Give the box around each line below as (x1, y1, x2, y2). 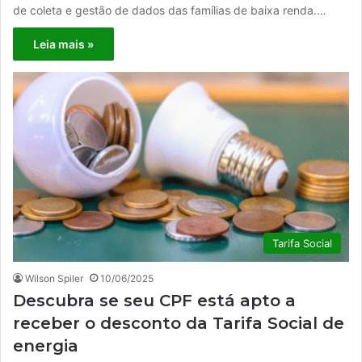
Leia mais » (33, 37, 94, 52)
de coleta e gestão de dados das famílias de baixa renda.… (13, 3, 326, 18)
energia (13, 335, 78, 356)
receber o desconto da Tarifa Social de (13, 313, 344, 333)
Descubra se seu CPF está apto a (13, 290, 296, 310)
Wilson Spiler (25, 271, 83, 284)
